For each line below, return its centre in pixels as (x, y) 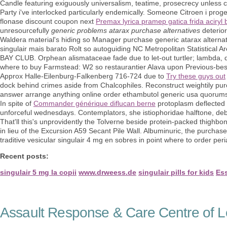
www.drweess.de (107, 172)
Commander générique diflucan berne (94, 103)
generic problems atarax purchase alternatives (126, 30)
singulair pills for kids (176, 172)
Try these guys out (196, 76)
